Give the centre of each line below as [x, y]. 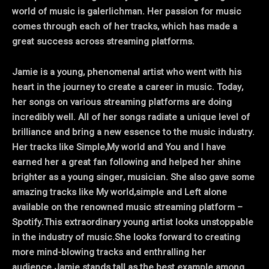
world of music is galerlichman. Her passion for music [127, 11]
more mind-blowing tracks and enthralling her [109, 252]
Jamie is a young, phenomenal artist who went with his [127, 72]
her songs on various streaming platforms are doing [122, 102]
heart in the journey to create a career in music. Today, [128, 87]
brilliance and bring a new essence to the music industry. [133, 132]
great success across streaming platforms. [103, 41]
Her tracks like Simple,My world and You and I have [119, 147]
